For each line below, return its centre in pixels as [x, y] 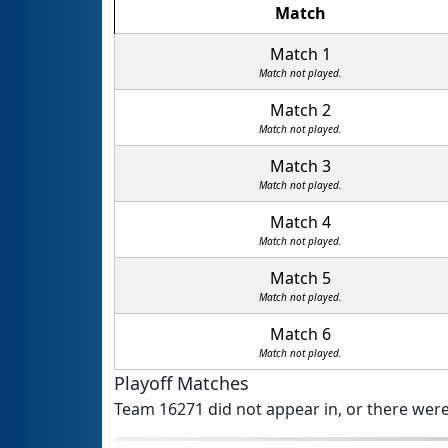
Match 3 [300, 166]
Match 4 [300, 222]
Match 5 [300, 278]
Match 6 [300, 334]
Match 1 [300, 54]
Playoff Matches [181, 383]
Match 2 [300, 110]
